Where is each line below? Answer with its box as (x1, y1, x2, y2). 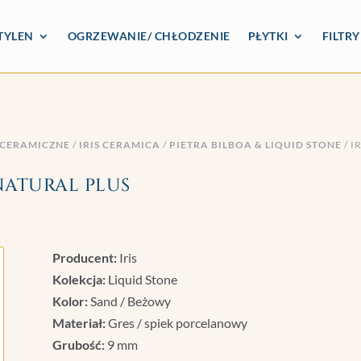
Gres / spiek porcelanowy (105, 314, 247, 330)
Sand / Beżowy (87, 293, 171, 309)
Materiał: (52, 314, 106, 330)
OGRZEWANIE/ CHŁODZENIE (67, 29, 230, 43)
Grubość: (52, 336, 105, 352)
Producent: (52, 249, 117, 265)
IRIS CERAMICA (79, 138, 161, 151)
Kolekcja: (52, 271, 106, 287)
